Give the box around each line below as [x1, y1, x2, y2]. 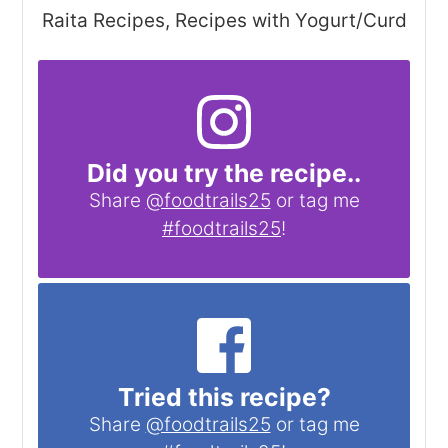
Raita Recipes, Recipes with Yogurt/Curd [41, 8, 407, 32]
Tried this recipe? [117, 381, 331, 412]
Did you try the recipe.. [87, 158, 361, 189]
